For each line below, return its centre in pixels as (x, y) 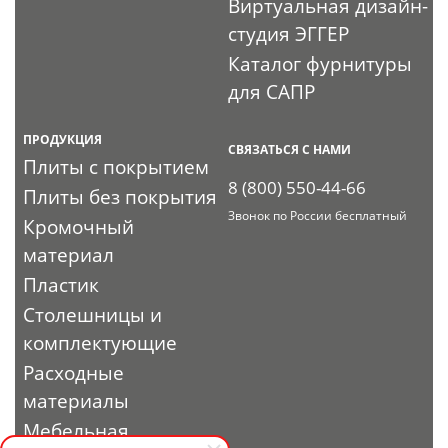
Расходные (74, 372)
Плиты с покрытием (116, 166)
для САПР (272, 91)
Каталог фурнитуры (320, 63)
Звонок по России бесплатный (318, 215)
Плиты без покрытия (120, 196)
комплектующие (100, 342)
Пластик (61, 284)
